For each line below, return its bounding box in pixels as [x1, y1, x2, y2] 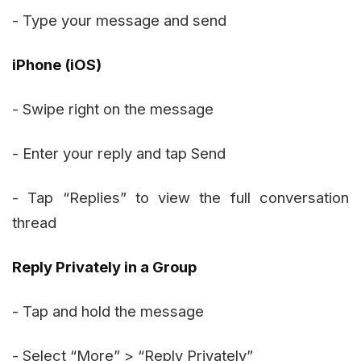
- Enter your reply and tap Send [12, 143, 226, 162]
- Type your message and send [12, 10, 226, 29]
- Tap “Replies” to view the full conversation [12, 188, 349, 206]
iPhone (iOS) [12, 55, 102, 73]
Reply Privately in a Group [12, 257, 197, 276]
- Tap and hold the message [12, 301, 204, 320]
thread [12, 213, 56, 231]
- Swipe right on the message [12, 99, 214, 118]
